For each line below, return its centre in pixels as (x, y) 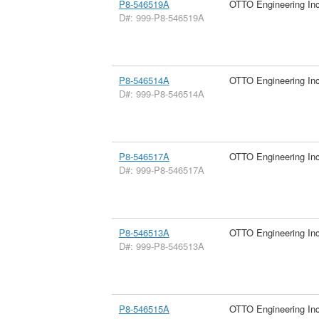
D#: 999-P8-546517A (161, 169)
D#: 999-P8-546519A (161, 17)
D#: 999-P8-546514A (161, 93)
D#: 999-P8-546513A (161, 246)
